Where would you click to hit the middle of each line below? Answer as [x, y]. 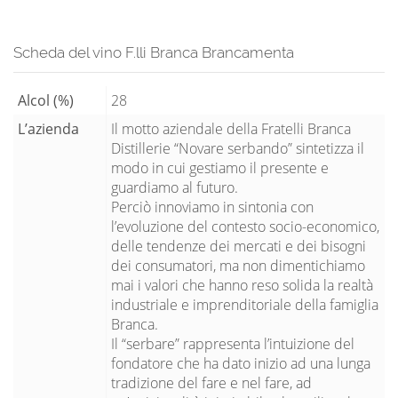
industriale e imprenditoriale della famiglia [245, 304]
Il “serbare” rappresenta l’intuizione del [233, 343]
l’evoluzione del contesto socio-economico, [245, 226]
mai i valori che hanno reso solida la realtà [242, 285]
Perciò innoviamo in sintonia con [212, 207]
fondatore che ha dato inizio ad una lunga [241, 363]
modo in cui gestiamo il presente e [220, 167]
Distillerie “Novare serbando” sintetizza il [238, 148]
